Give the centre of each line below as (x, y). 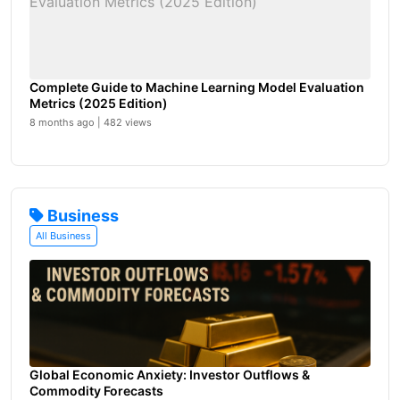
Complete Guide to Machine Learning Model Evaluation (197, 87)
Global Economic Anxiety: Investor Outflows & (170, 375)
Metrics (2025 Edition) (99, 103)
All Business (63, 236)
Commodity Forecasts (96, 391)
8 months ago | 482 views (91, 122)
